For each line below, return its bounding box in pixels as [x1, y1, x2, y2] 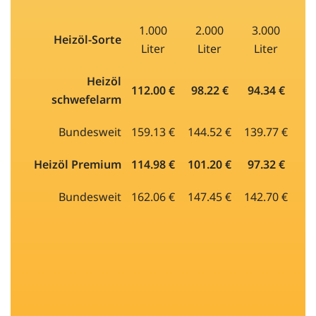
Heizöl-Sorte [54, 31, 121, 47]
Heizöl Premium [34, 156, 121, 172]
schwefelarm [51, 91, 121, 107]
